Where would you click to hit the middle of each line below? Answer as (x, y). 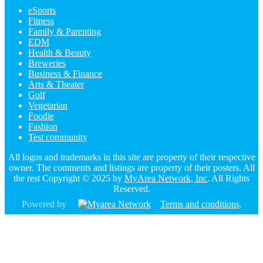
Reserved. (131, 189)
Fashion (43, 127)
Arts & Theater (56, 85)
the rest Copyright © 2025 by (69, 178)
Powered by (44, 204)
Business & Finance (65, 74)
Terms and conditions (200, 204)
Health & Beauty (60, 53)
